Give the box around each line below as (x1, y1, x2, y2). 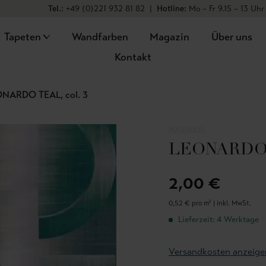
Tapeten (4, 30, 41, 43)
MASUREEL (169, 125, 205, 134)
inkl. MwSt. (217, 199, 251, 207)
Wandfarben (71, 30, 128, 43)
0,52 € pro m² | (169, 199, 217, 207)
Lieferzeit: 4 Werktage (176, 214, 259, 224)
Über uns (211, 30, 253, 43)
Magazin (150, 30, 190, 43)
